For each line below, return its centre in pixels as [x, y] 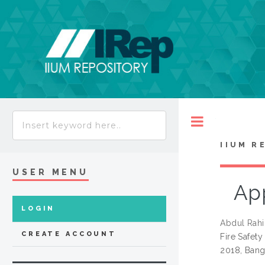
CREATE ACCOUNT [69, 234]
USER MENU [51, 172]
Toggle [228, 121]
